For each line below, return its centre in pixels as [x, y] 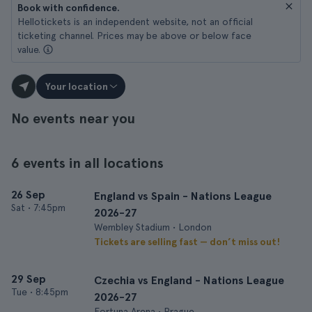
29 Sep [29, 279]
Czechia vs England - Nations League [189, 280]
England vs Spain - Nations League [183, 196]
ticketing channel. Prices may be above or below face [134, 36]
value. [29, 49]
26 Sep [28, 195]
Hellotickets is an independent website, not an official [135, 22]
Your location [77, 86]
